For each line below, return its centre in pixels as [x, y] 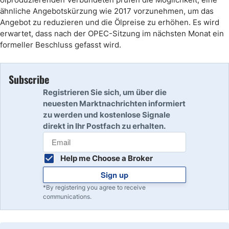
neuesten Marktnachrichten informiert [114, 104]
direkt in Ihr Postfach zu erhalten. [104, 126]
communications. [67, 197]
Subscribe [29, 79]
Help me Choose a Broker [107, 158]
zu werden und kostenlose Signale [107, 115]
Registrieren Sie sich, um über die [105, 92]
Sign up [114, 175]
